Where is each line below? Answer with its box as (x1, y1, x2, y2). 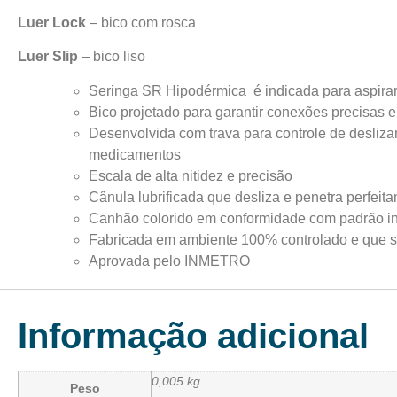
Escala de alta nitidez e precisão (89, 167, 292, 183)
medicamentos (89, 146, 181, 162)
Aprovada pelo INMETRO (89, 253, 250, 269)
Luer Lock (18, 14, 86, 30)
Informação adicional (18, 315, 369, 355)
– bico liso (78, 49, 145, 65)
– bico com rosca (86, 14, 196, 30)
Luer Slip (18, 49, 78, 65)
